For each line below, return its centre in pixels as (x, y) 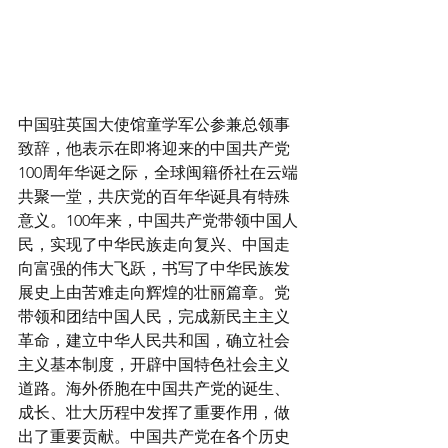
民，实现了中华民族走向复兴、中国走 (154, 245)
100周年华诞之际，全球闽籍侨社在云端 (158, 173)
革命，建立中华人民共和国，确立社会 (154, 341)
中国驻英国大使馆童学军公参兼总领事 (154, 125)
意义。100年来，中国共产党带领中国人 (158, 221)
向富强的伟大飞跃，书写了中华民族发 (154, 269)
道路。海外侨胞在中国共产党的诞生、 (154, 389)
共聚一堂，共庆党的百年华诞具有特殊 (154, 197)
